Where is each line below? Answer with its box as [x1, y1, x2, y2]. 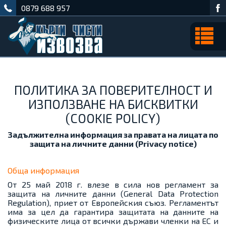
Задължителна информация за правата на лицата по [8, 130, 218, 139]
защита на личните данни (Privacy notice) [29, 139, 197, 148]
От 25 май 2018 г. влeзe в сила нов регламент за [8, 180, 218, 189]
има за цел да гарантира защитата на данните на [8, 207, 218, 216]
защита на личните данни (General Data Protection [8, 189, 218, 198]
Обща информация [8, 165, 79, 175]
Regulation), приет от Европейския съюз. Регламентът [8, 198, 218, 207]
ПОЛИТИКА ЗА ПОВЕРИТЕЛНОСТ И [14, 82, 212, 97]
